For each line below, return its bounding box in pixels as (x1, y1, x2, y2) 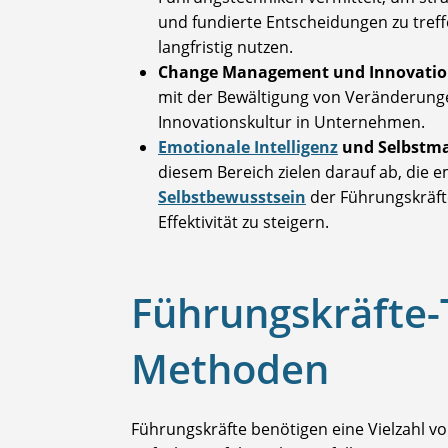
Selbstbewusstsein (158, 186, 306, 209)
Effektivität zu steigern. (158, 211, 329, 234)
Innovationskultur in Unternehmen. (158, 111, 425, 134)
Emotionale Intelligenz (158, 136, 338, 159)
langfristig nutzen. (158, 36, 293, 59)
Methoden (131, 341, 329, 397)
